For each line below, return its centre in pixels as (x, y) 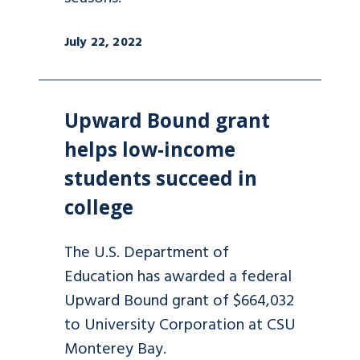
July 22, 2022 (104, 42)
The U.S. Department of (147, 253)
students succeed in (161, 178)
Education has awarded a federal (178, 277)
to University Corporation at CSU (180, 325)
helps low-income (150, 149)
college (99, 207)
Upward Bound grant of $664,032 (179, 301)
